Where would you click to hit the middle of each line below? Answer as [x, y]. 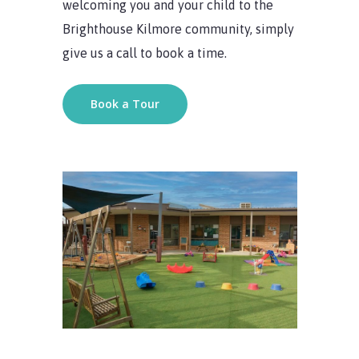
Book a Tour [125, 103]
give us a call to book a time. [144, 52]
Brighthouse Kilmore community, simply [178, 28]
